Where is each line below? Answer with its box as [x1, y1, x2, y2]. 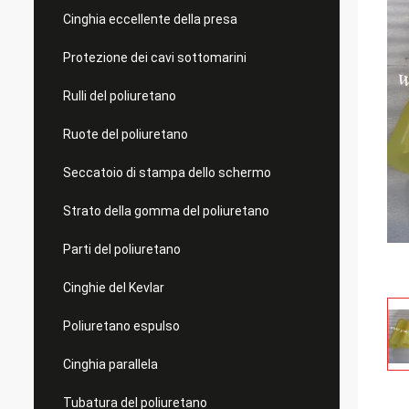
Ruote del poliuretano [63, 127, 188, 142]
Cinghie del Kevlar [63, 280, 164, 295]
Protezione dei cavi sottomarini [63, 50, 246, 65]
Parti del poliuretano [63, 242, 181, 257]
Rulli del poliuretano [63, 89, 176, 103]
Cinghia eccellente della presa [63, 12, 237, 26]
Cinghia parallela [63, 357, 158, 372]
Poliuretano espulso [63, 319, 180, 333]
